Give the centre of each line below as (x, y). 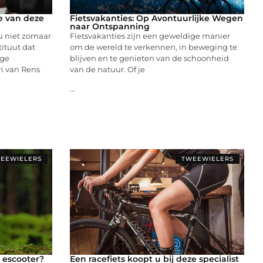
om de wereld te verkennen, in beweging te (153, 47)
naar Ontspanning (109, 26)
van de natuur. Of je (107, 69)
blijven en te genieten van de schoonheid (149, 58)
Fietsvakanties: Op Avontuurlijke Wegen (156, 18)
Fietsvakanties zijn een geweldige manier (150, 36)
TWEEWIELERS (208, 159)
